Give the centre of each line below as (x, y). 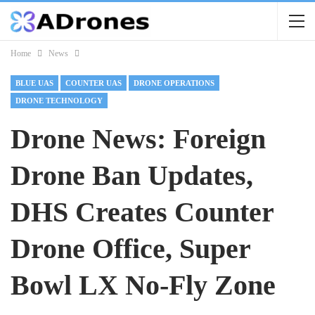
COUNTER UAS (94, 83)
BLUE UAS (34, 83)
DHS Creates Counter (142, 212)
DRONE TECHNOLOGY (59, 101)
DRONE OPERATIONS (174, 83)
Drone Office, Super (130, 249)
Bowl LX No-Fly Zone (143, 285)
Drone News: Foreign (138, 139)
